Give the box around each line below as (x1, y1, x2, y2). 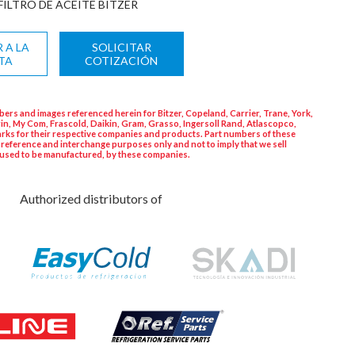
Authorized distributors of (19, 191, 162, 207)
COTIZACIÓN (85, 54, 158, 68)
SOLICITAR (91, 40, 151, 55)
